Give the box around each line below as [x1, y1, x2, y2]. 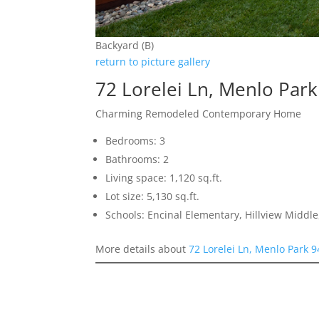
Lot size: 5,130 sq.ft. [105, 189, 200, 204]
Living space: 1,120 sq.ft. [105, 171, 223, 185]
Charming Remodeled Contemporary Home [95, 107, 302, 121]
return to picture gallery [95, 55, 211, 69]
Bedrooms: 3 [105, 134, 166, 148]
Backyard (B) [95, 38, 155, 53]
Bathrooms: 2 [105, 152, 169, 167]
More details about [95, 242, 189, 256]
